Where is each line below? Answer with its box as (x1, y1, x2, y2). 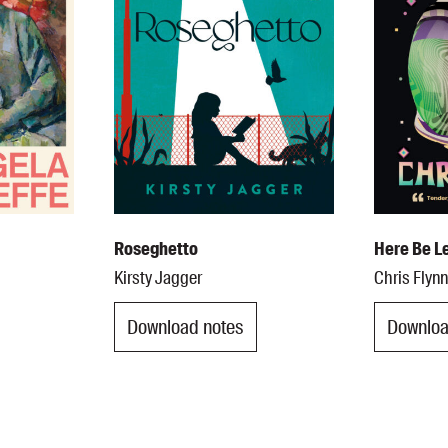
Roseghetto (113, 237, 198, 262)
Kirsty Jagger (113, 266, 202, 291)
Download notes (126, 313, 244, 340)
